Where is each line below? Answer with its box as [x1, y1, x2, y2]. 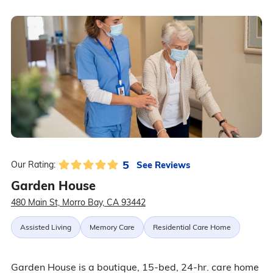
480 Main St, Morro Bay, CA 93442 [10, 197, 146, 208]
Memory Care [89, 222, 135, 232]
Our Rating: [10, 159, 55, 171]
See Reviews [136, 158, 190, 171]
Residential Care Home [152, 222, 231, 232]
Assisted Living [19, 222, 71, 232]
